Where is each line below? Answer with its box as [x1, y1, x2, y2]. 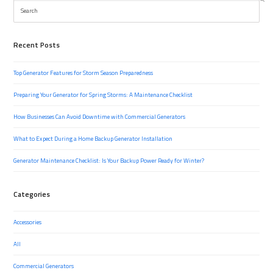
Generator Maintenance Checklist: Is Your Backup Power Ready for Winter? [13, 156, 205, 166]
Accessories [13, 218, 42, 227]
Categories [13, 188, 51, 200]
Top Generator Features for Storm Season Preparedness [13, 68, 154, 78]
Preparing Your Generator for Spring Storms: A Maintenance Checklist [13, 90, 193, 100]
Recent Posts [13, 39, 60, 51]
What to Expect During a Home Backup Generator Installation [13, 134, 173, 144]
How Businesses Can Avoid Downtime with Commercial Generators [13, 112, 186, 122]
